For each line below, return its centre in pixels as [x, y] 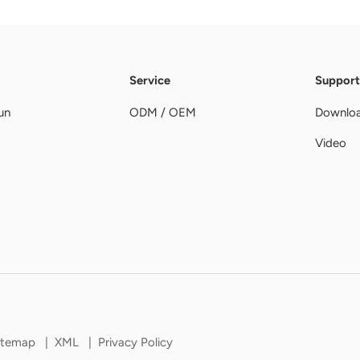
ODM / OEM [163, 112]
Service [150, 81]
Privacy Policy [135, 342]
